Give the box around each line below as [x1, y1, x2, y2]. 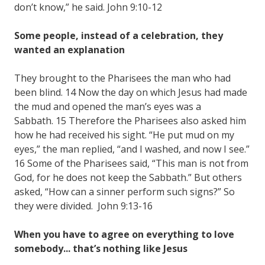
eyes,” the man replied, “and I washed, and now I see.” [14, 142, 250, 156]
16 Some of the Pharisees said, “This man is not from [14, 156, 248, 170]
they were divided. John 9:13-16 [14, 199, 153, 212]
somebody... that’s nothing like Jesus [14, 241, 188, 255]
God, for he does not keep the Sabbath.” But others [14, 170, 242, 184]
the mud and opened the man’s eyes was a [14, 99, 201, 113]
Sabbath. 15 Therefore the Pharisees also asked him [14, 114, 246, 127]
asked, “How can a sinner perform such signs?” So [14, 185, 235, 198]
